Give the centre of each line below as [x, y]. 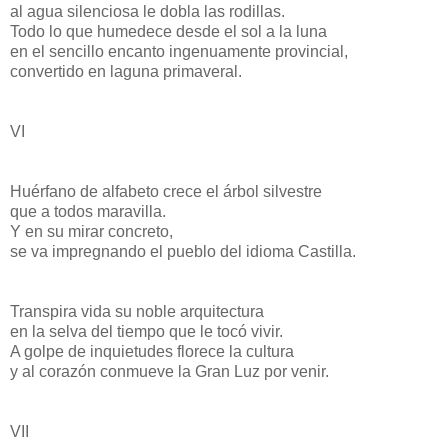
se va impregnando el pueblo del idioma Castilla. [183, 252]
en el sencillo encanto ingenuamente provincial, [179, 52]
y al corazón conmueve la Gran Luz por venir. [169, 372]
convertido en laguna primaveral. [126, 72]
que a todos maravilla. [88, 212]
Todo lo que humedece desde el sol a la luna [168, 32]
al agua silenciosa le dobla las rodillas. [147, 12]
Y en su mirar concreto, [91, 232]
